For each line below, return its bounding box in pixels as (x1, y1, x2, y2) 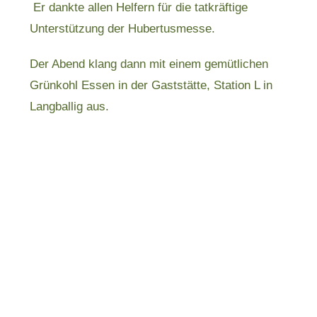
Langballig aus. (30, 100, 110, 113)
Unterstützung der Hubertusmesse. (30, 22, 216, 35)
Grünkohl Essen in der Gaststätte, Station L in (30, 79, 273, 92)
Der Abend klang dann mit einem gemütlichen (30, 57, 269, 71)
